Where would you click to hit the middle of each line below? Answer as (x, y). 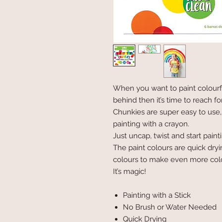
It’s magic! (130, 171)
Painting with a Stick (157, 195)
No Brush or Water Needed (170, 207)
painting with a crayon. (151, 124)
